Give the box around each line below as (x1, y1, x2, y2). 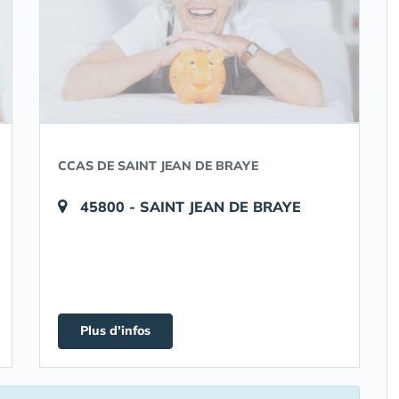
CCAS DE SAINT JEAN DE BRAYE (58, 158, 258, 174)
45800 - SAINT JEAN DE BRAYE (80, 198, 301, 216)
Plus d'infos (80, 322, 151, 338)
